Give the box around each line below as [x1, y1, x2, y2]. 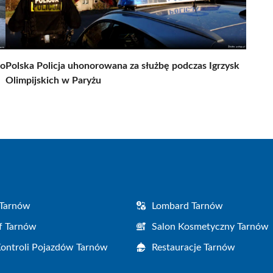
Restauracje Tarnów [152, 242, 235, 252]
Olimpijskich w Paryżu [5, 75, 101, 85]
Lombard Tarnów [152, 200, 223, 211]
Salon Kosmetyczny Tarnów [152, 221, 269, 232]
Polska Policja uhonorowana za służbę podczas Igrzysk [5, 60, 239, 71]
